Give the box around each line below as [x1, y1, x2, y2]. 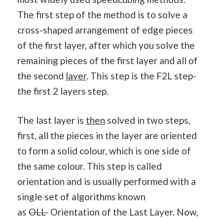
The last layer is [17, 114, 86, 126]
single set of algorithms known [17, 191, 146, 203]
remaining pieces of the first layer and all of [17, 54, 198, 66]
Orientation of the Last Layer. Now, [48, 206, 198, 218]
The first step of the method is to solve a [17, 8, 187, 20]
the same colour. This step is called [17, 160, 162, 172]
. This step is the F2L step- [86, 70, 196, 81]
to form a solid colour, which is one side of [17, 145, 191, 157]
